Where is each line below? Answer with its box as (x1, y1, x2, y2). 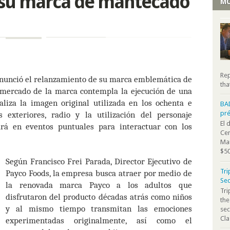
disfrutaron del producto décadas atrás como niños (6, 191, 192, 202)
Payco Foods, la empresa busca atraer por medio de (6, 168, 192, 178)
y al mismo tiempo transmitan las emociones (6, 203, 192, 214)
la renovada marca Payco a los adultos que (6, 180, 192, 190)
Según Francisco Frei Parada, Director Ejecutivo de (6, 156, 192, 166)
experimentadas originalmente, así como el (6, 215, 192, 225)
